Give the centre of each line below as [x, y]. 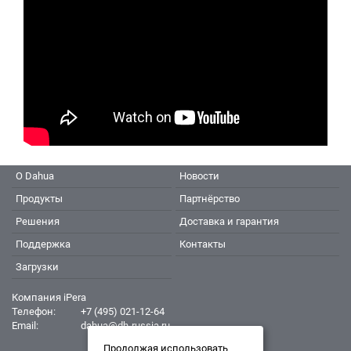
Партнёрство [210, 199]
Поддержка [43, 244]
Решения [38, 222]
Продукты [39, 199]
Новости [199, 176]
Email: [25, 326]
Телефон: [34, 312]
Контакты [203, 244]
